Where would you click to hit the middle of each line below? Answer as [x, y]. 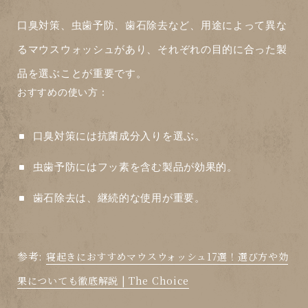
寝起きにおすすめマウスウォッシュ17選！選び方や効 [167, 257]
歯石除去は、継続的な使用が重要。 [119, 198]
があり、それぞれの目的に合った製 [201, 49]
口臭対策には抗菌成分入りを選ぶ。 [119, 136]
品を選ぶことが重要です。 [82, 74]
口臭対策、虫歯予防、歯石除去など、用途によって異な [152, 25]
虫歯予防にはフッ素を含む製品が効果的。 [135, 167]
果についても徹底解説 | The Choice [103, 281]
